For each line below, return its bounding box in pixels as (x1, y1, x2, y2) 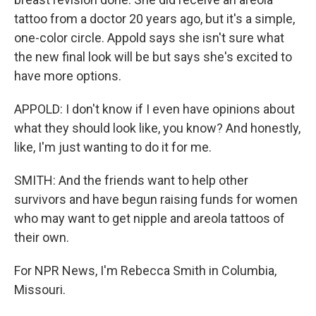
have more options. (14, 68, 121, 83)
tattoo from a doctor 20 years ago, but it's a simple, (14, 11, 295, 26)
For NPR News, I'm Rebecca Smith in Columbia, (14, 263, 276, 278)
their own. (14, 230, 69, 245)
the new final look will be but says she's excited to (14, 49, 292, 64)
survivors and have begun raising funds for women (14, 192, 298, 207)
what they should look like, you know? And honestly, (14, 121, 300, 135)
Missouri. (14, 282, 66, 297)
